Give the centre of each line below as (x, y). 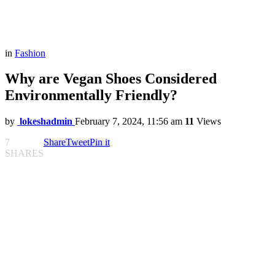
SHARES (24, 153)
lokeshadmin (46, 122)
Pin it (100, 142)
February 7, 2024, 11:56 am (129, 122)
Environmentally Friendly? (91, 95)
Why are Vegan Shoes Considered (111, 79)
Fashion (30, 53)
